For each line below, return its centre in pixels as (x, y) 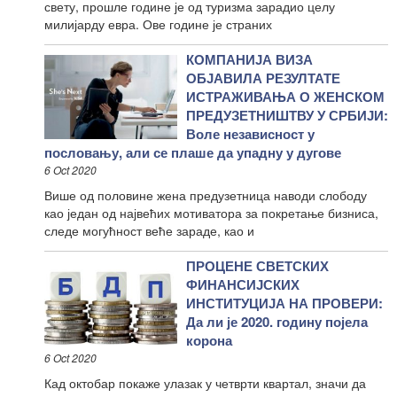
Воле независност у (250, 133)
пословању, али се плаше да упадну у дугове (193, 152)
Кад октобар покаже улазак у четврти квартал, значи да (205, 382)
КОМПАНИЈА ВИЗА (249, 59)
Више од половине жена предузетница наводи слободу (206, 195)
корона (209, 340)
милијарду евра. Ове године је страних (158, 23)
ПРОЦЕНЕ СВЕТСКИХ (257, 265)
